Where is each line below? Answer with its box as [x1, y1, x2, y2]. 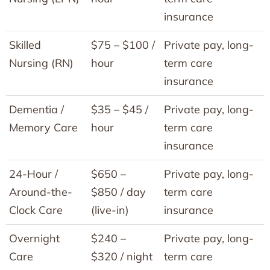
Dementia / [9, 102, 64, 116]
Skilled [9, 37, 41, 52]
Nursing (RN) [9, 55, 74, 70]
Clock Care [9, 202, 63, 217]
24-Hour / [9, 166, 58, 181]
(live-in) [91, 202, 129, 217]
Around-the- [9, 184, 72, 199]
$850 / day [91, 184, 146, 199]
